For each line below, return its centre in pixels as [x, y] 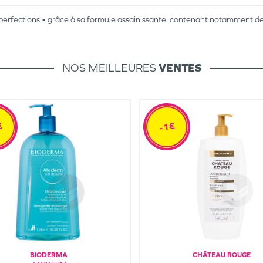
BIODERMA [49, 255]
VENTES [180, 68]
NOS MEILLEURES [110, 68]
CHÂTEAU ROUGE [221, 255]
